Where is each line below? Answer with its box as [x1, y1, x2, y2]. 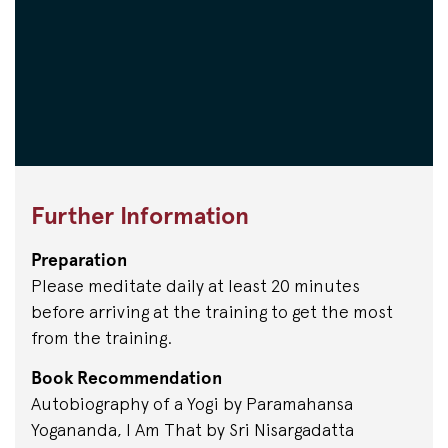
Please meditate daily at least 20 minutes [31, 275, 360, 297]
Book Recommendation [31, 366, 222, 388]
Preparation [31, 249, 127, 271]
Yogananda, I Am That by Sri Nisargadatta [31, 418, 354, 440]
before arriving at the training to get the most [31, 301, 393, 323]
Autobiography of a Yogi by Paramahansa [31, 392, 353, 414]
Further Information [31, 201, 249, 231]
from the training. [31, 327, 172, 349]
